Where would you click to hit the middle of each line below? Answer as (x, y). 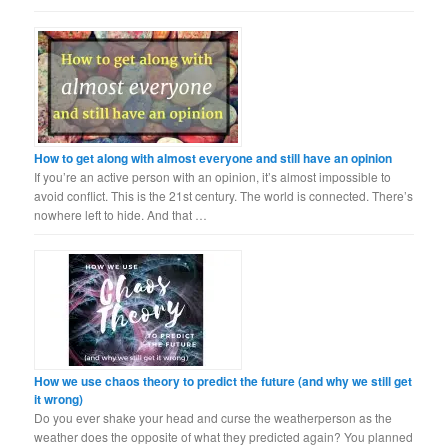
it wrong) (59, 399)
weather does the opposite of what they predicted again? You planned (224, 437)
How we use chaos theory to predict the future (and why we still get (223, 381)
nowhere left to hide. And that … (121, 215)
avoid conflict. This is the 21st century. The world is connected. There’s (224, 196)
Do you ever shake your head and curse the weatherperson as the (213, 418)
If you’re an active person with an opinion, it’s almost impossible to (213, 177)
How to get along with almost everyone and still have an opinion (213, 158)
